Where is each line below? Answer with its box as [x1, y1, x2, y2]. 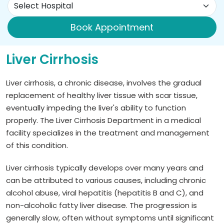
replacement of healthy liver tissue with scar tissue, [6, 89, 197, 100]
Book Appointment [70, 20, 153, 33]
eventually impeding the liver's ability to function [6, 102, 186, 113]
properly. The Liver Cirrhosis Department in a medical [6, 114, 201, 125]
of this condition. [6, 139, 70, 150]
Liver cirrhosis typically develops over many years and [6, 162, 203, 173]
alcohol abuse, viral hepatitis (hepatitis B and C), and [6, 187, 203, 198]
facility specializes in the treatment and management [6, 127, 209, 138]
